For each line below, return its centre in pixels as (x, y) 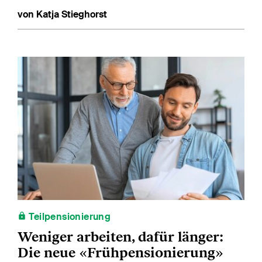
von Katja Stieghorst (62, 15)
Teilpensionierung (69, 216)
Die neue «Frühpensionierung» (120, 252)
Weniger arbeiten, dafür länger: (120, 236)
